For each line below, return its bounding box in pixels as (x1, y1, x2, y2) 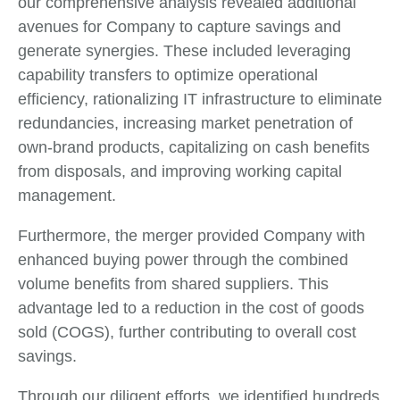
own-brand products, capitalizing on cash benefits (18, 137, 370, 156)
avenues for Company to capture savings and (18, 17, 341, 36)
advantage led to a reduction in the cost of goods (18, 298, 364, 317)
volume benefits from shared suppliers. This (18, 274, 329, 293)
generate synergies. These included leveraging (18, 41, 351, 60)
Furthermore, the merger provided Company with (18, 226, 365, 245)
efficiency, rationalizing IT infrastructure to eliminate (18, 89, 382, 108)
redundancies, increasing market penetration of (18, 113, 353, 132)
